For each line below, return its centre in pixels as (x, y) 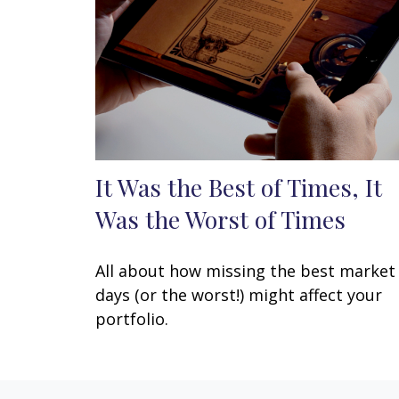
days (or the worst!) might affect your (239, 294)
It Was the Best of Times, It (239, 187)
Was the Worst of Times (220, 219)
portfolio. (132, 318)
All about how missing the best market (245, 270)
